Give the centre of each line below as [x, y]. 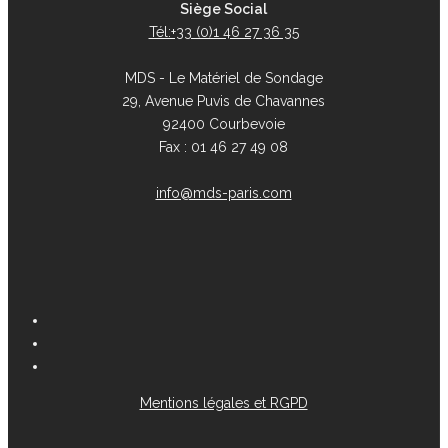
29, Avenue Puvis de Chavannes [223, 101]
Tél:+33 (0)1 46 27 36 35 [223, 32]
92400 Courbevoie [223, 124]
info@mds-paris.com [223, 193]
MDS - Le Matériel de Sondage [223, 78]
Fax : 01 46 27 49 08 [223, 147]
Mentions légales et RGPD [223, 403]
